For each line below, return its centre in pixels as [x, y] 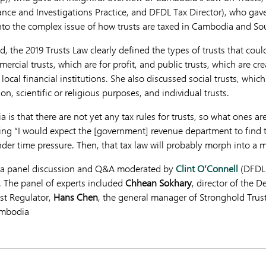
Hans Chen [76, 197]
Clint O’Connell [207, 168]
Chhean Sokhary [159, 183]
